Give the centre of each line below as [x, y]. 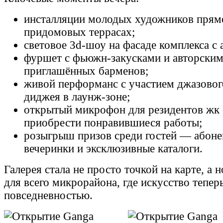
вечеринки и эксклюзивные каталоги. [113, 148]
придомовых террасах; [79, 32]
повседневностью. [48, 195]
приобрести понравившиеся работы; [113, 122]
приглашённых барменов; [86, 71]
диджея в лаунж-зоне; [77, 97]
